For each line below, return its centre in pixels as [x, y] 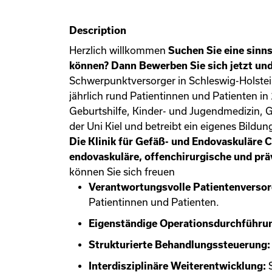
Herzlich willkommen [119, 50]
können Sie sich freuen [122, 172]
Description [98, 30]
